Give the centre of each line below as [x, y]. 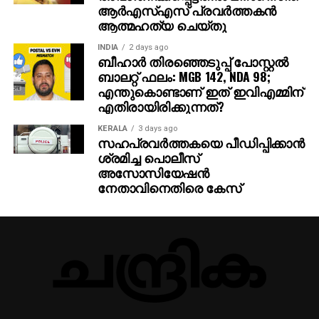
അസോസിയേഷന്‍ [153, 172]
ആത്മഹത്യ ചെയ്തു [162, 25]
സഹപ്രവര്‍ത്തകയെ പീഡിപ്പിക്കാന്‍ [201, 142]
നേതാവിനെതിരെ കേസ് [169, 187]
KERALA [112, 128]
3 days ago [157, 128]
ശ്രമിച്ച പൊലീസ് [148, 157]
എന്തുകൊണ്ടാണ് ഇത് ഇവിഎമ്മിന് [200, 91]
